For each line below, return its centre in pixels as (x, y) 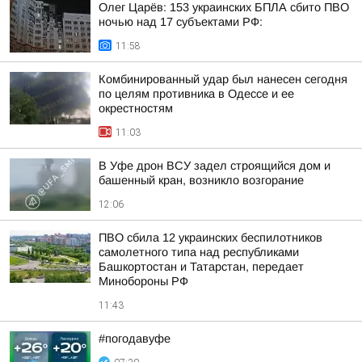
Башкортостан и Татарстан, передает (201, 267)
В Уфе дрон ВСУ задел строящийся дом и (215, 166)
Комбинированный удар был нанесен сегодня (223, 79)
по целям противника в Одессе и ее (196, 94)
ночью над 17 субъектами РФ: (181, 22)
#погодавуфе (135, 339)
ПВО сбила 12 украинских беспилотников (210, 238)
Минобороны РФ (143, 281)
